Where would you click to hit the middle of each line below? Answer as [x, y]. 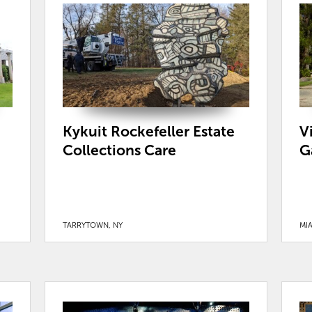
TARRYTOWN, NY [92, 225]
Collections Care [119, 150]
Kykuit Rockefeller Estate [148, 132]
